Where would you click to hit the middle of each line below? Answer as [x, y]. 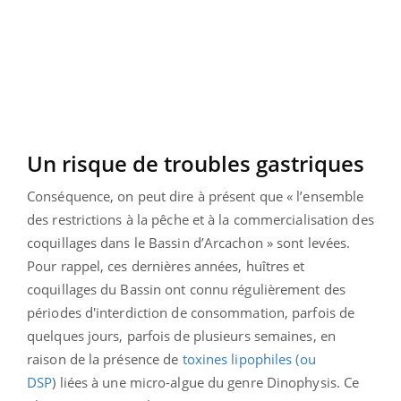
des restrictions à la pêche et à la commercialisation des [200, 219]
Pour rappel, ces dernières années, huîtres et [166, 265]
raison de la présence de [105, 358]
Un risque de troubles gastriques [196, 163]
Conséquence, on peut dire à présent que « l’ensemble [196, 196]
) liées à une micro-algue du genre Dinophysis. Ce [206, 382]
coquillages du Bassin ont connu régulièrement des [186, 289]
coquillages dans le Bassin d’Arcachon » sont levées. [189, 242]
